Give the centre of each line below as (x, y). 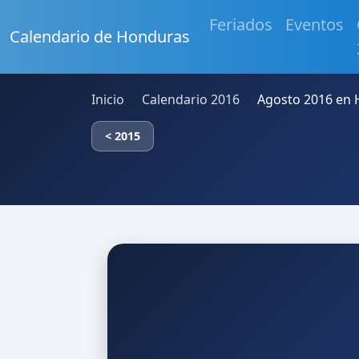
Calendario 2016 (191, 99)
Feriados (241, 24)
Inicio (108, 99)
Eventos (315, 24)
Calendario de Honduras (100, 36)
